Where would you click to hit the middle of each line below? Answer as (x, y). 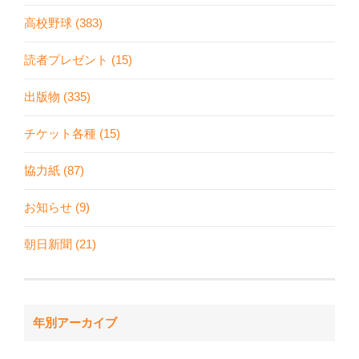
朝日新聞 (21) (60, 244)
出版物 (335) (57, 97)
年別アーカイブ (75, 323)
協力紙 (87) (54, 171)
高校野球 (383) (63, 23)
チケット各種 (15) (72, 134)
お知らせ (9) (57, 208)
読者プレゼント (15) (78, 60)
